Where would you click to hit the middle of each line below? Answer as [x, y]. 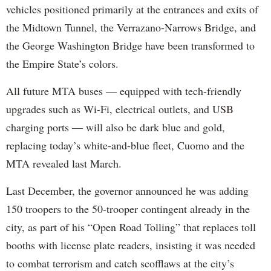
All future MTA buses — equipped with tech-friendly [124, 91]
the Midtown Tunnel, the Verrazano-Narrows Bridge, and [131, 28]
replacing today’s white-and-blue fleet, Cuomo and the [125, 145]
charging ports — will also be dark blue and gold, [116, 127]
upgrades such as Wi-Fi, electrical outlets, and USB [120, 109]
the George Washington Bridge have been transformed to [130, 46]
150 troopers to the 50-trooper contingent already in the [128, 209]
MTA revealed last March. [64, 164]
